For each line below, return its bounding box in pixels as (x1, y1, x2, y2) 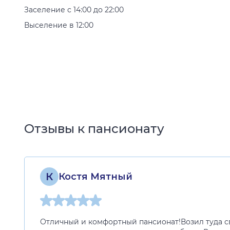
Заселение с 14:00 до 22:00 (24, 5, 124, 14)
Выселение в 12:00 (24, 21, 93, 30)
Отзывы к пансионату (24, 121, 164, 136)
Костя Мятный (59, 170, 132, 182)
